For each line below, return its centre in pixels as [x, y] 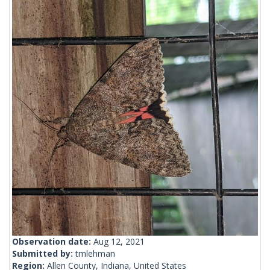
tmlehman [95, 254]
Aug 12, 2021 [119, 242]
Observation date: [53, 242]
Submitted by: [44, 254]
